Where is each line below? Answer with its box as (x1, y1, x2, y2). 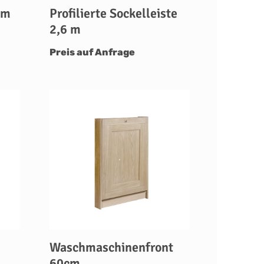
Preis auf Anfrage (49, 46, 135, 58)
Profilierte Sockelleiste (49, 5, 177, 21)
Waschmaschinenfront (49, 239, 173, 255)
